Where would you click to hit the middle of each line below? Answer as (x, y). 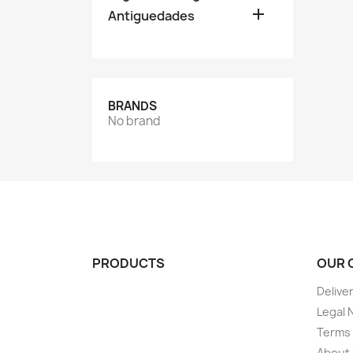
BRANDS (132, 106)
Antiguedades (151, 16)
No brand (134, 121)
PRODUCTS (128, 263)
